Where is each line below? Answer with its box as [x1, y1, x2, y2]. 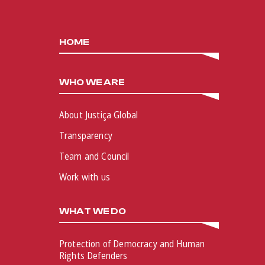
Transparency [59, 128, 112, 142]
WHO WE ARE [59, 76, 125, 88]
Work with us [59, 170, 110, 183]
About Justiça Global [59, 108, 138, 121]
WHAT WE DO [59, 205, 127, 216]
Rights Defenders [59, 248, 128, 262]
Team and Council [59, 149, 130, 163]
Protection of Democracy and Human [59, 237, 205, 250]
